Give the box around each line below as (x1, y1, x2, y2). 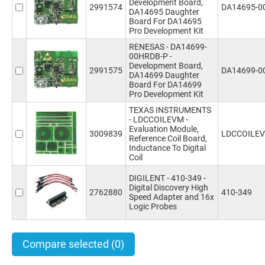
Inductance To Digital (129, 143, 206, 153)
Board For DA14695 (129, 17, 202, 26)
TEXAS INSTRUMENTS (129, 105, 211, 115)
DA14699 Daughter (129, 70, 199, 80)
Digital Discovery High (129, 183, 208, 192)
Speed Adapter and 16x (129, 192, 214, 202)
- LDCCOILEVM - (129, 115, 188, 124)
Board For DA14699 (129, 80, 202, 89)
